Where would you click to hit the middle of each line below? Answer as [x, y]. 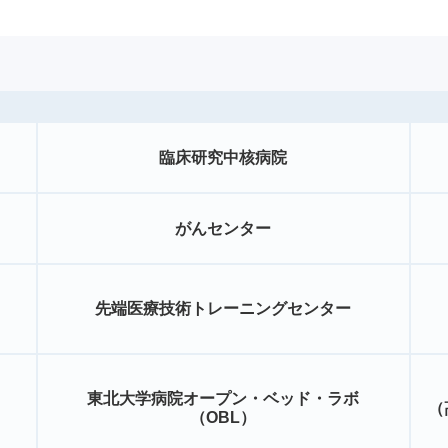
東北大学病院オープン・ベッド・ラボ [223, 398]
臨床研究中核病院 [223, 157]
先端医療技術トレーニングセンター [223, 308]
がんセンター [223, 228]
